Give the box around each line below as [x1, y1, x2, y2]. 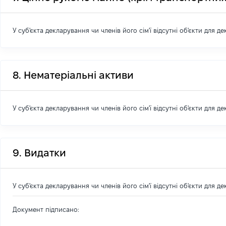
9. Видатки [13, 147, 66, 158]
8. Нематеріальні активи [13, 70, 134, 81]
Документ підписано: [13, 206, 79, 213]
